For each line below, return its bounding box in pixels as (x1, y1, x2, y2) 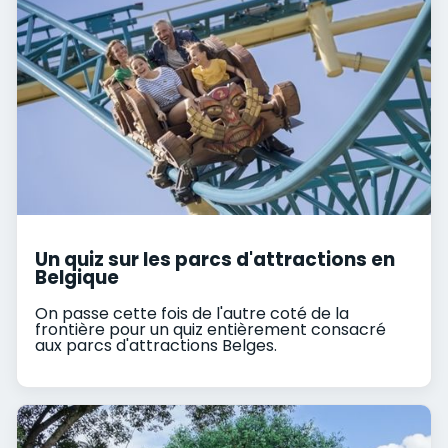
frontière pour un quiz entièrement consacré (34, 317, 386, 341)
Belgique (34, 263, 119, 291)
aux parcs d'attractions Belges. (34, 333, 277, 357)
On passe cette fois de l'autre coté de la (34, 301, 349, 325)
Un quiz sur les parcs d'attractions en (34, 245, 395, 273)
